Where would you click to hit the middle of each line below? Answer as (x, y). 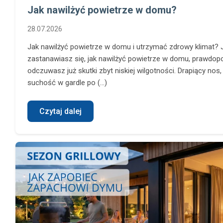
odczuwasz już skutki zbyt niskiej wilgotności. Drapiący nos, (124, 70)
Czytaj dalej (60, 111)
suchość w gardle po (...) (67, 82)
